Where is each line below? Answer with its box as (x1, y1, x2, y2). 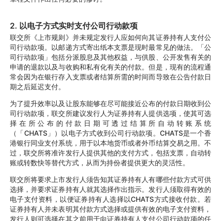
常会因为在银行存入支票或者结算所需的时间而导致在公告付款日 (10, 73, 211, 81)
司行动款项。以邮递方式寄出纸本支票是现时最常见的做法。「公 (10, 43, 211, 52)
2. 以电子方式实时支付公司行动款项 (10, 20, 138, 31)
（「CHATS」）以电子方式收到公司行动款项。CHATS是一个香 (10, 129, 211, 138)
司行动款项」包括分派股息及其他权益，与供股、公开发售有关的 (10, 53, 211, 62)
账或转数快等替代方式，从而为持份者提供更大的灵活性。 (10, 158, 189, 167)
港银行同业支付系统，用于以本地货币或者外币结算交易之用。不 (10, 139, 211, 147)
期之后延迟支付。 (10, 82, 65, 91)
